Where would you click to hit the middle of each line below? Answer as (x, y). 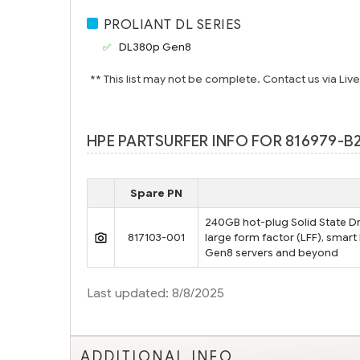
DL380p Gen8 (155, 47)
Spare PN (156, 193)
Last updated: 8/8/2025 (155, 292)
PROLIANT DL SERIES (172, 24)
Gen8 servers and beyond (272, 252)
